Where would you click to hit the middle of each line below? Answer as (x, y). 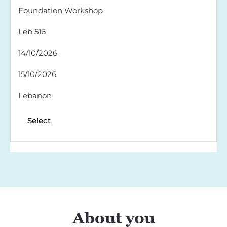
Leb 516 (32, 32)
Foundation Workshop (61, 10)
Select (39, 120)
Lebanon (35, 96)
